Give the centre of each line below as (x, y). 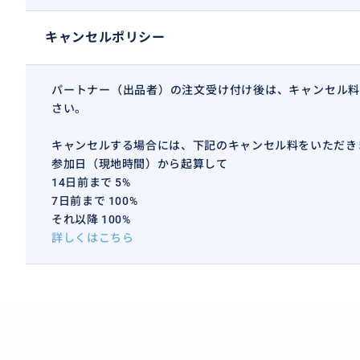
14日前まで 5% (91, 182)
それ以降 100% (91, 219)
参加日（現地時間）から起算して (140, 164)
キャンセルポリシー (105, 37)
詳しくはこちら (93, 238)
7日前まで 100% (95, 201)
